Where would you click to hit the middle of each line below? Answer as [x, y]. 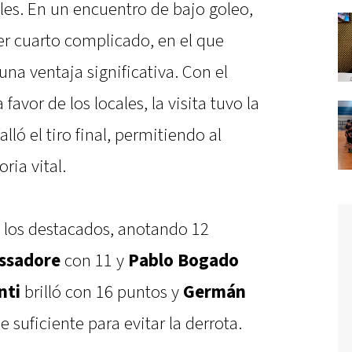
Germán [214, 293]
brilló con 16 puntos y [102, 293]
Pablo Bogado [183, 261]
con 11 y [94, 261]
